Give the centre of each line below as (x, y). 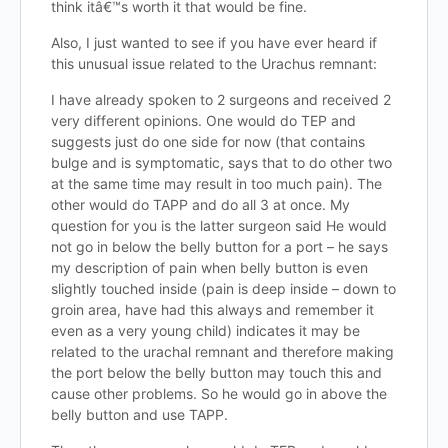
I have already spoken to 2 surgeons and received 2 (221, 99)
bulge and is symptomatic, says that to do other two (221, 162)
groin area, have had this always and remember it (212, 309)
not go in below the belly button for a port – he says (219, 246)
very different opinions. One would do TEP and (203, 120)
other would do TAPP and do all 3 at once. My (200, 204)
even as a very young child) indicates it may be (205, 330)
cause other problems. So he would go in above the (219, 393)
